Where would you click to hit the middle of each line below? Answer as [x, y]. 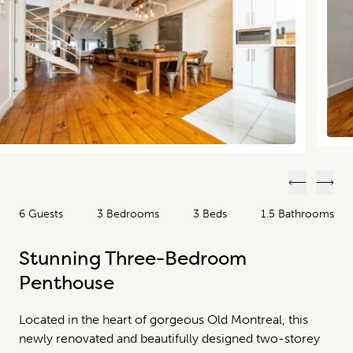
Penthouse [67, 282]
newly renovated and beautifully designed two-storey [169, 338]
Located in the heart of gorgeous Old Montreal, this [163, 319]
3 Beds [210, 214]
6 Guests [41, 214]
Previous [321, 193]
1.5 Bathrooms [297, 214]
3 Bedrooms [128, 214]
